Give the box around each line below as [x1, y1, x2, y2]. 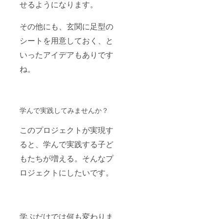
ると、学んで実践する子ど [20, 138, 113, 150]
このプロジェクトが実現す [20, 124, 113, 136]
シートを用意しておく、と [20, 35, 113, 46]
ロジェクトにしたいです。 [20, 167, 113, 178]
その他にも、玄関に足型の [20, 21, 113, 32]
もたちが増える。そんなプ [20, 153, 113, 164]
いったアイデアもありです [20, 49, 113, 61]
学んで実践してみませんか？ [20, 105, 109, 115]
